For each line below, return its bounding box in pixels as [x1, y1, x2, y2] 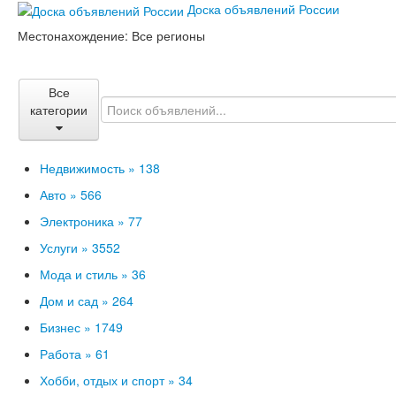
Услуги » [40, 239, 88, 256]
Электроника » [40, 212, 125, 230]
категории [30, 101, 88, 118]
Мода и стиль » [40, 265, 128, 283]
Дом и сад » [40, 292, 109, 309]
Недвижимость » [40, 159, 135, 177]
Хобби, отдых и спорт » [40, 371, 175, 389]
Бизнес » [40, 318, 91, 336]
